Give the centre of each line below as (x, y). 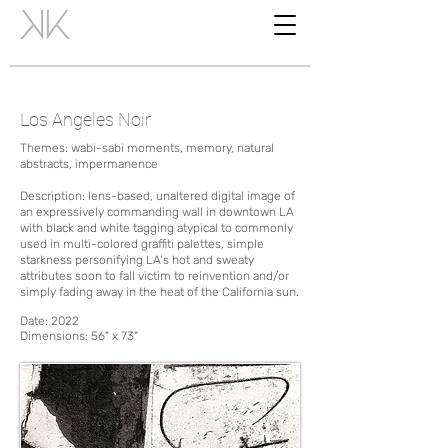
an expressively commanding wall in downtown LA (157, 212)
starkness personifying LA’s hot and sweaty (137, 260)
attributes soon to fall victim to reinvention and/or (154, 276)
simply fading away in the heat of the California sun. (159, 292)
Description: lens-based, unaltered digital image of (157, 196)
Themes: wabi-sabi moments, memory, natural (147, 148)
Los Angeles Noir (85, 119)
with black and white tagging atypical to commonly (156, 228)
